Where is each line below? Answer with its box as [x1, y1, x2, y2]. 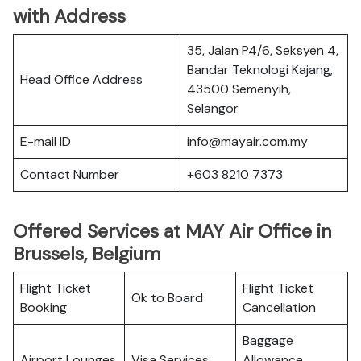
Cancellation [243, 299, 316, 316]
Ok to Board [131, 289, 203, 306]
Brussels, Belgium [13, 242, 160, 266]
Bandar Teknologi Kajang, [187, 61, 333, 78]
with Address [13, 4, 126, 28]
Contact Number [20, 166, 119, 183]
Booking [20, 299, 67, 316]
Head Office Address [20, 71, 143, 88]
